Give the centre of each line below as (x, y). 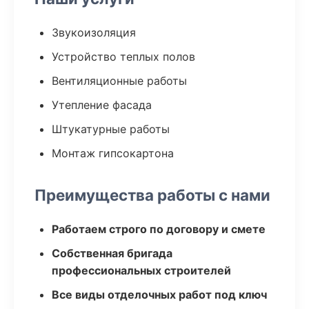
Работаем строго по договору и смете (159, 229)
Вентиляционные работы (119, 81)
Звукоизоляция (94, 32)
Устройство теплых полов (123, 57)
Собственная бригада (112, 253)
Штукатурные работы (111, 129)
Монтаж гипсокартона (113, 153)
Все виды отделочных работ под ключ (159, 295)
